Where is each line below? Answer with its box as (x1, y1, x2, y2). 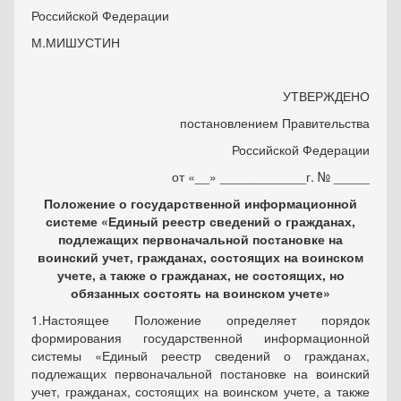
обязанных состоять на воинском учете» (71, 284, 330, 302)
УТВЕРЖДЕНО (283, 87, 370, 105)
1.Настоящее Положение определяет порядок (31, 311, 370, 328)
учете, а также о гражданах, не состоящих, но (56, 266, 345, 284)
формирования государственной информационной (31, 328, 370, 346)
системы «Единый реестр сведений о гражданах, (31, 346, 370, 364)
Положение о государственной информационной (44, 194, 357, 212)
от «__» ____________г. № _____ (172, 167, 370, 185)
